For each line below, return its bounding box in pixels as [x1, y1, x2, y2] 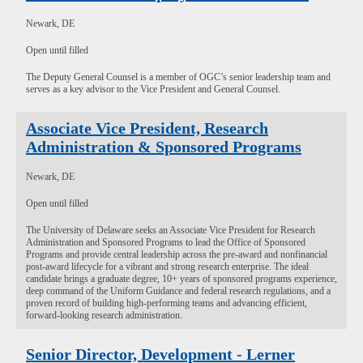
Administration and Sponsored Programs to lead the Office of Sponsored [26, 237, 305, 248]
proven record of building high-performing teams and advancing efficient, [26, 297, 307, 309]
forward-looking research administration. [26, 310, 182, 321]
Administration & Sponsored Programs [26, 138, 301, 156]
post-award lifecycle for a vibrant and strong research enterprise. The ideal [26, 261, 309, 272]
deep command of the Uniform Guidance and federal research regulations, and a [26, 285, 331, 297]
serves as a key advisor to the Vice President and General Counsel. [26, 83, 280, 95]
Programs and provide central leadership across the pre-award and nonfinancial [26, 249, 327, 260]
